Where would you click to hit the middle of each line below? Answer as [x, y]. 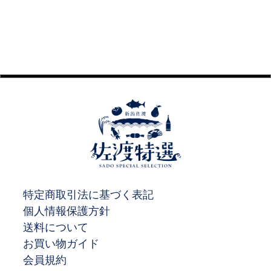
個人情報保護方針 [66, 211]
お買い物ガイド [61, 243]
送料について [55, 227]
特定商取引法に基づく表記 [88, 194]
